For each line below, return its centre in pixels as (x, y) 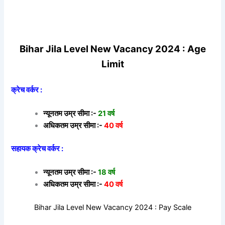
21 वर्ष (106, 113)
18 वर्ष (107, 173)
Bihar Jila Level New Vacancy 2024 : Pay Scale (113, 207)
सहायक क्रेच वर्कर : (37, 148)
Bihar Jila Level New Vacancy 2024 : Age (113, 49)
